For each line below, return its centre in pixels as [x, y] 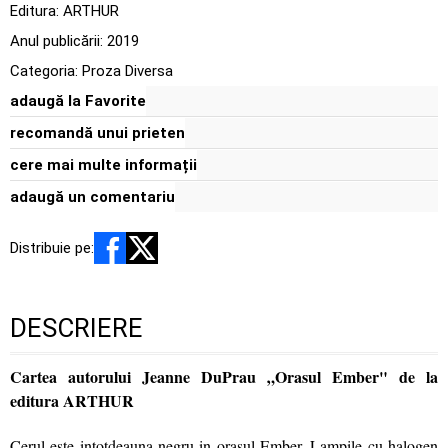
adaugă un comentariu [92, 197]
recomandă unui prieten [97, 133]
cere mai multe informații [103, 165]
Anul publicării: [58, 41]
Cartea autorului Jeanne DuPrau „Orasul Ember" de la [224, 376]
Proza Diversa [127, 71]
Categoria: [46, 71]
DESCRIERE [76, 328]
